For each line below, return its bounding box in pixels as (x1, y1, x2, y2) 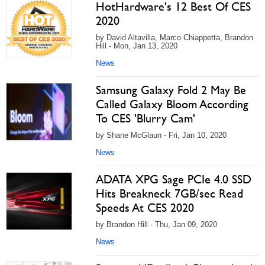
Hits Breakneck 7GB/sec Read (96, 186, 243, 201)
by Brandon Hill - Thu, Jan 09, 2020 (96, 220, 217, 229)
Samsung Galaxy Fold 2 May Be (96, 83, 246, 97)
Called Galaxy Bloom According (96, 97, 248, 111)
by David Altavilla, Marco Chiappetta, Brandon (96, 33, 253, 42)
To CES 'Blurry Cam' (96, 111, 195, 125)
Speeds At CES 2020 (96, 201, 194, 215)
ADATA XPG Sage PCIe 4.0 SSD (96, 172, 251, 186)
